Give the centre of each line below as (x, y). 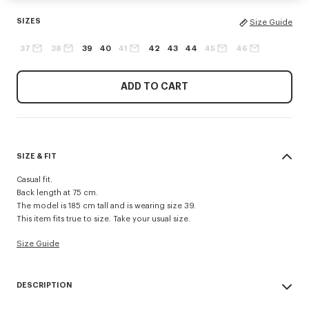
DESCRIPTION (44, 285)
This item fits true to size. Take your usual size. (103, 219)
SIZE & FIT (37, 156)
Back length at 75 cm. (57, 193)
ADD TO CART (154, 87)
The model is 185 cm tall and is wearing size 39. (106, 206)
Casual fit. (34, 180)
